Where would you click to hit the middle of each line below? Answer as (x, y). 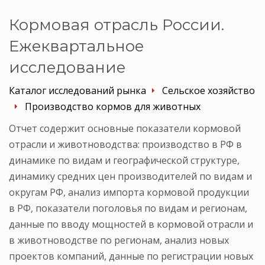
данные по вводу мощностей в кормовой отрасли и (131, 224)
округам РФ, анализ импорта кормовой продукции (129, 192)
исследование (67, 67)
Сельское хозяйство (209, 90)
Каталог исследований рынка (77, 90)
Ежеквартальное (76, 46)
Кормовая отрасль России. (117, 25)
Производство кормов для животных (113, 106)
